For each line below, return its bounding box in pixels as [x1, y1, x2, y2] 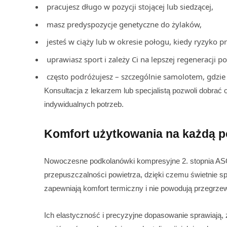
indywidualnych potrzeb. [44, 100, 124, 109]
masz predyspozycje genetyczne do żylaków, [47, 19, 202, 29]
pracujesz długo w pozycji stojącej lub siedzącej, [47, 2, 213, 12]
